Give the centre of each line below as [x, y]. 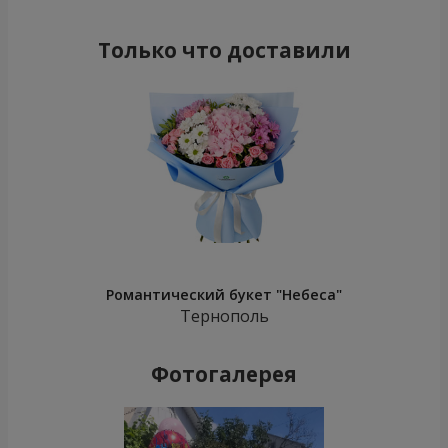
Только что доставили [224, 50]
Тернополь [224, 316]
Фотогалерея [224, 374]
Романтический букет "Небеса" [224, 295]
